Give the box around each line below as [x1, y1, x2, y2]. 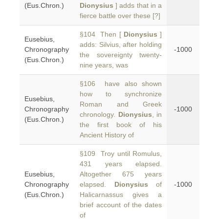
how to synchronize [80, 90, 162, 98]
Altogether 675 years [80, 170, 162, 178]
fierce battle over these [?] [80, 12, 160, 20]
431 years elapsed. [80, 160, 162, 168]
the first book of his [80, 121, 162, 129]
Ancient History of [80, 131, 134, 139]
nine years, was [80, 61, 128, 69]
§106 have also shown [80, 80, 162, 88]
